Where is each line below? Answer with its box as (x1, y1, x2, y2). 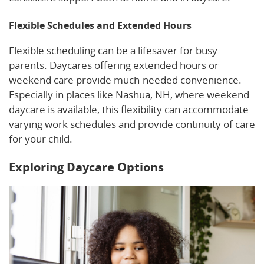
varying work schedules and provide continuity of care (9, 117, 255, 131)
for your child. (9, 132, 72, 146)
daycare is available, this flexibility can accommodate (9, 103, 249, 117)
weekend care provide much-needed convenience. (9, 73, 242, 87)
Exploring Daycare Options (9, 159, 164, 176)
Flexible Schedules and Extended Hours (9, 19, 192, 32)
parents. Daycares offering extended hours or (9, 58, 219, 72)
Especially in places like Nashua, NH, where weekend (9, 88, 249, 102)
